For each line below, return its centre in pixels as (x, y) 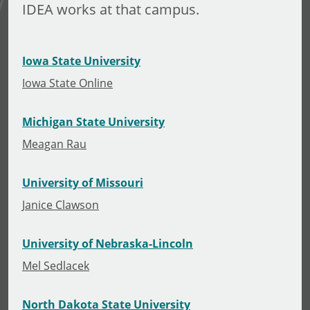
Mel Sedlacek (56, 265)
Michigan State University (93, 121)
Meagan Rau (54, 143)
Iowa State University (81, 61)
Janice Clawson (61, 204)
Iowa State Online (67, 82)
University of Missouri (83, 182)
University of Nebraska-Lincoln (108, 243)
